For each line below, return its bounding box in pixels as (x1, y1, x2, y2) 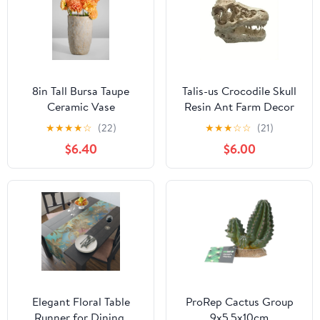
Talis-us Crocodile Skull (182, 83, 296, 99)
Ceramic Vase (46, 99, 115, 115)
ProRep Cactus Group (185, 294, 294, 310)
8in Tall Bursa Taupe (32, 83, 129, 99)
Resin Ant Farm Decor (184, 99, 294, 115)
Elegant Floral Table (31, 294, 130, 310)
